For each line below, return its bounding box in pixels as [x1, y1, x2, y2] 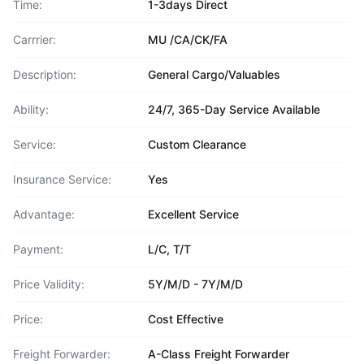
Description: [13, 67, 76, 81]
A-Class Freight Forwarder [148, 347, 289, 361]
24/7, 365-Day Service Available [148, 102, 320, 116]
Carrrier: [13, 32, 56, 46]
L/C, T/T [148, 242, 191, 256]
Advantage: [13, 207, 75, 221]
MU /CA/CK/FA [148, 32, 227, 46]
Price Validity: [13, 277, 84, 291]
